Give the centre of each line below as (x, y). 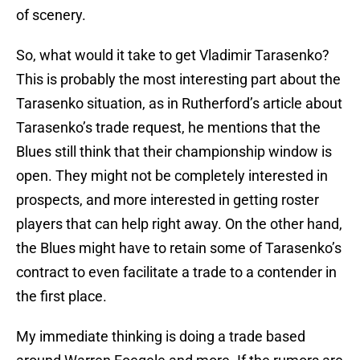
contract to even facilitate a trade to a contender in (176, 272)
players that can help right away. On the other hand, (179, 224)
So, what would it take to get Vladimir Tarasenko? (173, 55)
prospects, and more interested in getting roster (168, 200)
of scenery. (51, 15)
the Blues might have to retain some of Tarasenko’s (179, 248)
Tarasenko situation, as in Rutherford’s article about (179, 104)
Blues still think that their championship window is (174, 152)
